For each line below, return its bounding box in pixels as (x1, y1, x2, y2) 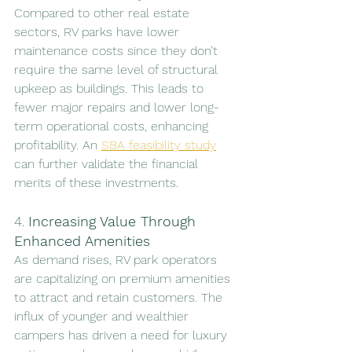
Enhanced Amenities (14, 232, 150, 249)
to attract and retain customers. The (14, 289, 226, 305)
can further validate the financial (14, 156, 202, 171)
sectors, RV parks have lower (14, 24, 183, 39)
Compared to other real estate (14, 5, 193, 20)
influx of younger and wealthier (14, 308, 192, 324)
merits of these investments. (14, 174, 178, 190)
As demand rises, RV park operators (14, 251, 221, 267)
